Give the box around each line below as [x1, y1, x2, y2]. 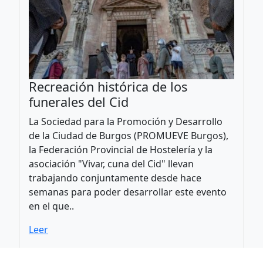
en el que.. [29, 200, 74, 213]
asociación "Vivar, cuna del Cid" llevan [29, 157, 194, 171]
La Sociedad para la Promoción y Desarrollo [29, 115, 222, 129]
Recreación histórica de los [29, 78, 187, 96]
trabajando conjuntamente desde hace [29, 171, 201, 185]
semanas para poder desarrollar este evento [29, 186, 227, 199]
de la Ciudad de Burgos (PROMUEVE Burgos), [29, 129, 228, 143]
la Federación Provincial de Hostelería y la [29, 143, 213, 157]
